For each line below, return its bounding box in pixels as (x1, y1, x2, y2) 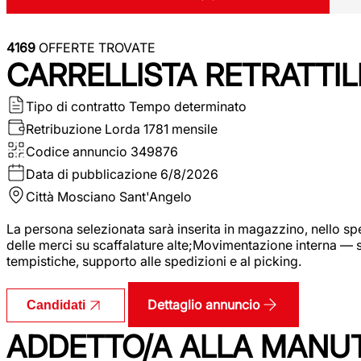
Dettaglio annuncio (147, 296, 260, 313)
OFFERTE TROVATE (35, 39, 156, 56)
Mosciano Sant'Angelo (57, 188, 192, 205)
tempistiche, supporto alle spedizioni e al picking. (6, 252, 301, 269)
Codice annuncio (26, 143, 127, 160)
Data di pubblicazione (26, 165, 157, 182)
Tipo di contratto (26, 98, 126, 114)
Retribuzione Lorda (26, 120, 140, 137)
